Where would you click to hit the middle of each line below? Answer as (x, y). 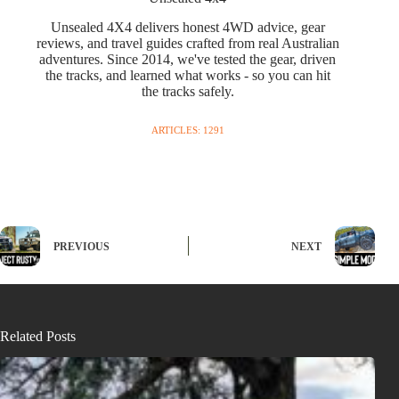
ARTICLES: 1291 (187, 130)
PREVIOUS (81, 247)
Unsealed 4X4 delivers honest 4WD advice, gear (187, 27)
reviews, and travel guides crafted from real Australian (187, 43)
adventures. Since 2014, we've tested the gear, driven (188, 59)
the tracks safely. (187, 91)
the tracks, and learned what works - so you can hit (187, 75)
